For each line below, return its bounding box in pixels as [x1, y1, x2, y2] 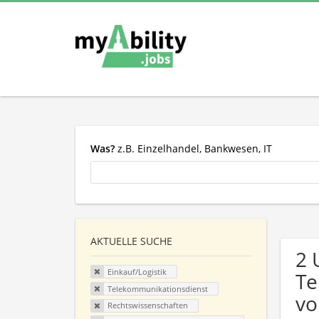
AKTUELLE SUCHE [90, 234, 172, 249]
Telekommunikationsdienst [107, 283, 208, 294]
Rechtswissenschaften [107, 300, 188, 311]
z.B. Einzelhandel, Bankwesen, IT [115, 141, 272, 155]
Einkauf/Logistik [107, 266, 167, 278]
